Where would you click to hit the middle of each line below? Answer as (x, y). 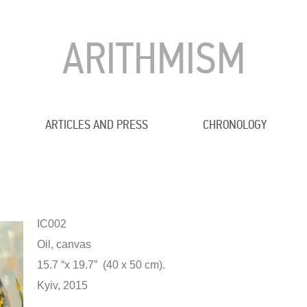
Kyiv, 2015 (62, 286)
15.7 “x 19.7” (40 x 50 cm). (101, 265)
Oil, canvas (64, 245)
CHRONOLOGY (235, 125)
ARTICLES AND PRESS (97, 125)
